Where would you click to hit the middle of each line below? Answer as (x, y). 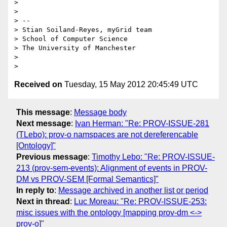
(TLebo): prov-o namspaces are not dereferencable (107, 134)
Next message (44, 123)
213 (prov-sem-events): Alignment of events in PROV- (112, 168)
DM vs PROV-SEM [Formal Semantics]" (87, 179)
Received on (38, 85)
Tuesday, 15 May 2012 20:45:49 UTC (130, 85)
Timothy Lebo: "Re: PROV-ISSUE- (153, 157)
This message (43, 112)
